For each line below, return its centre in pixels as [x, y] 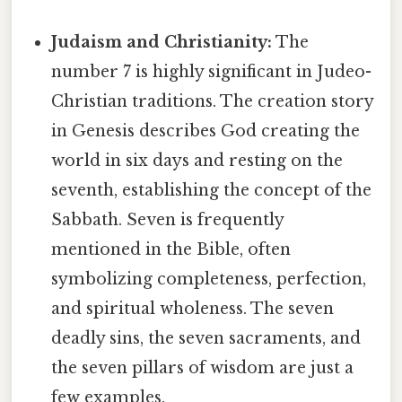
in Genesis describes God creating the [206, 131]
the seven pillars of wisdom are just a [203, 368]
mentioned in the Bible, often [171, 250]
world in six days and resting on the [197, 161]
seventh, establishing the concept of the [212, 191]
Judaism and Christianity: [162, 43]
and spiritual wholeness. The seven [193, 309]
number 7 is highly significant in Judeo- [212, 72]
